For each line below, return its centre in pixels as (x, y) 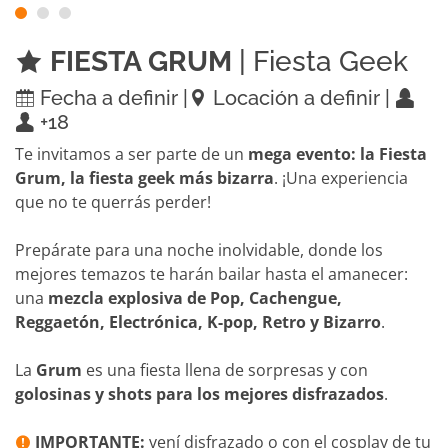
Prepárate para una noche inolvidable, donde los (199, 250)
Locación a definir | (301, 98)
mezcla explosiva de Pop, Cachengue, (195, 298)
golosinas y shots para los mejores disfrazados (199, 394)
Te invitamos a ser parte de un (131, 154)
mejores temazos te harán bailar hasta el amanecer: (211, 274)
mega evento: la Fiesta (337, 154)
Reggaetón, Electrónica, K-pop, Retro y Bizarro (198, 322)
